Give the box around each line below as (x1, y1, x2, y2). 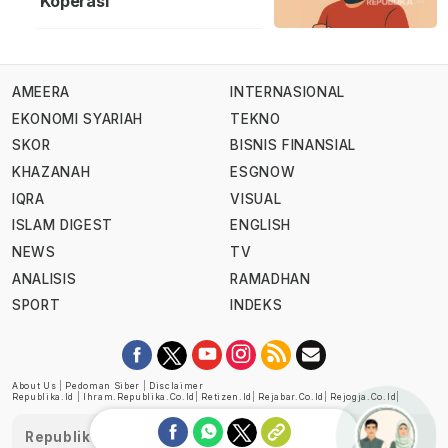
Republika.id (12, 392, 75, 403)
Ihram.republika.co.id (83, 392, 196, 403)
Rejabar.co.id (258, 392, 325, 403)
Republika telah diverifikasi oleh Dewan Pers (25, 428, 361, 445)
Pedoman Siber (65, 381, 141, 392)
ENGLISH (230, 217, 291, 234)
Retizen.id (201, 392, 253, 403)
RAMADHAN (230, 270, 311, 287)
